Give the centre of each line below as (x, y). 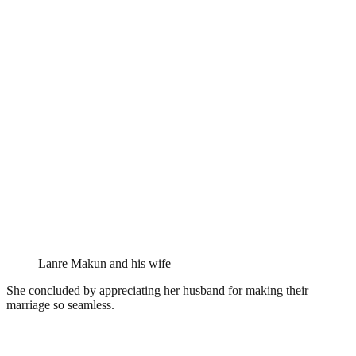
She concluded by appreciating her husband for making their (157, 290)
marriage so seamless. (60, 304)
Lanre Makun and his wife (104, 263)
